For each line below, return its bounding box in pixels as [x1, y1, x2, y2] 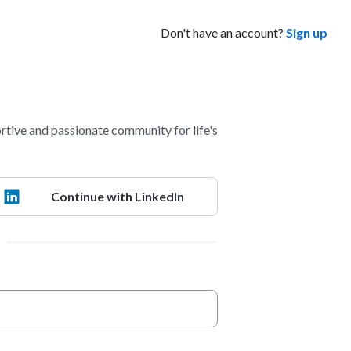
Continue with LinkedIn [50, 188, 184, 204]
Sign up [286, 24, 328, 40]
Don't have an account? [161, 24, 284, 40]
